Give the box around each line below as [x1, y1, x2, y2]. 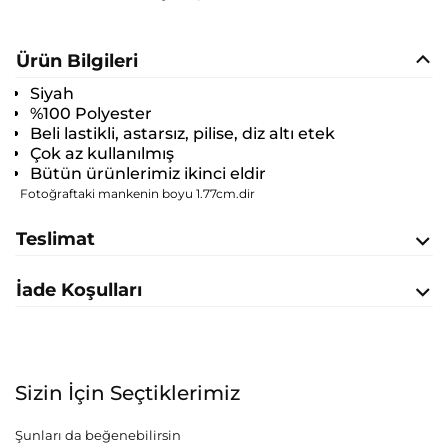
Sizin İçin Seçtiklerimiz [15, 381, 240, 406]
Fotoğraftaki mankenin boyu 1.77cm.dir [20, 186, 255, 202]
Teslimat [16, 228, 95, 251]
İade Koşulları [16, 279, 142, 302]
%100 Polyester [30, 104, 152, 124]
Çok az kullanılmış [30, 144, 174, 164]
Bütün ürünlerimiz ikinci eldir [30, 164, 266, 184]
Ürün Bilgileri [16, 50, 138, 73]
